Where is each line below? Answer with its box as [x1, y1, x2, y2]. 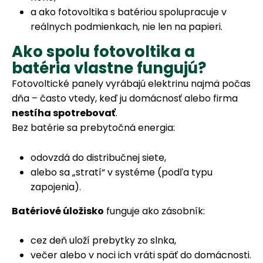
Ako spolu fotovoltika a [12, 41, 195, 62]
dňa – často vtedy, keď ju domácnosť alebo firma [12, 91, 238, 105]
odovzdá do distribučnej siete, [31, 150, 166, 164]
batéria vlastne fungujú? [12, 57, 206, 79]
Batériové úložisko [12, 204, 104, 218]
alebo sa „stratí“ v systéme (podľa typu [31, 165, 213, 179]
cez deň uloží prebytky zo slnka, [31, 234, 176, 248]
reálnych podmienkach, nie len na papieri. [31, 19, 222, 33]
